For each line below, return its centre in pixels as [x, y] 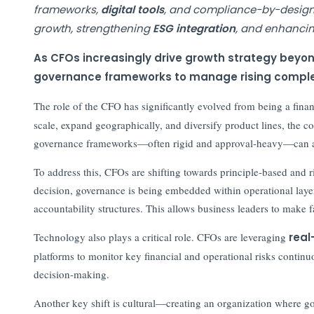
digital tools [132, 9]
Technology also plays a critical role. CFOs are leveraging [161, 237]
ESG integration [194, 28]
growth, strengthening [93, 28]
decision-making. [71, 274]
